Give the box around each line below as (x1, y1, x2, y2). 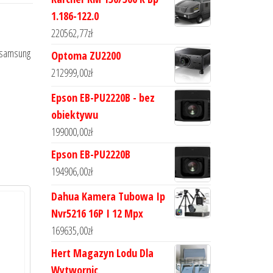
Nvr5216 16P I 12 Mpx (51, 206, 143, 221)
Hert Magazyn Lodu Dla (51, 246, 154, 260)
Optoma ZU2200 (51, 48, 121, 63)
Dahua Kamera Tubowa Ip (51, 189, 165, 204)
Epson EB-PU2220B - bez (51, 90, 155, 105)
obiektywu (51, 107, 98, 122)
